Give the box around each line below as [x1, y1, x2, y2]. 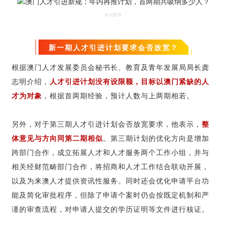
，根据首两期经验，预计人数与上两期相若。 [42, 90, 194, 100]
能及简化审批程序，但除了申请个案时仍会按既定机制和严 [12, 189, 209, 200]
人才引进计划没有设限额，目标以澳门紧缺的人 [50, 75, 209, 86]
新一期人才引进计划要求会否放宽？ [49, 42, 178, 52]
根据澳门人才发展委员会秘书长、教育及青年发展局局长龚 [12, 61, 209, 72]
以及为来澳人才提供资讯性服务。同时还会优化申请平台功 [12, 175, 209, 185]
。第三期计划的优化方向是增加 [103, 132, 209, 143]
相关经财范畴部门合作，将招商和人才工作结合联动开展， [12, 161, 209, 171]
